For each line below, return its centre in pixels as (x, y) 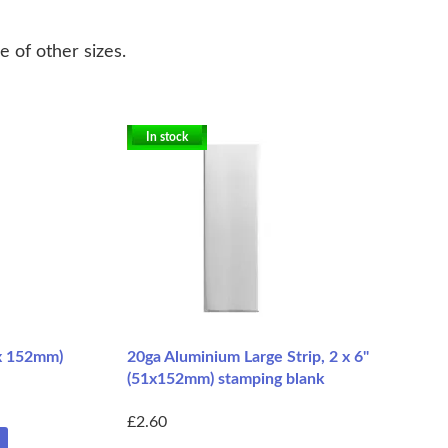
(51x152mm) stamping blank (226, 378)
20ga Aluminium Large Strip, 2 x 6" (248, 356)
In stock (167, 136)
